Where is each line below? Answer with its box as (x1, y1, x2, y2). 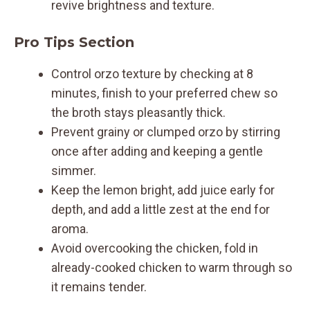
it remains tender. (51, 279, 147, 294)
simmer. (51, 163, 96, 178)
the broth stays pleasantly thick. (51, 104, 226, 120)
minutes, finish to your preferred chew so (51, 85, 277, 100)
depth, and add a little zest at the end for (51, 201, 270, 217)
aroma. (51, 221, 89, 236)
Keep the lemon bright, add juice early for (51, 182, 275, 197)
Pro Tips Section (14, 33, 134, 51)
